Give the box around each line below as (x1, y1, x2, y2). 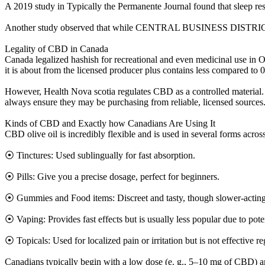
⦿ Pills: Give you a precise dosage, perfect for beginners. (5, 171, 219, 182)
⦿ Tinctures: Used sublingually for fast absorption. (5, 150, 195, 160)
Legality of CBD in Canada (5, 43, 108, 54)
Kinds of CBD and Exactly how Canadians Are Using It (5, 118, 215, 128)
